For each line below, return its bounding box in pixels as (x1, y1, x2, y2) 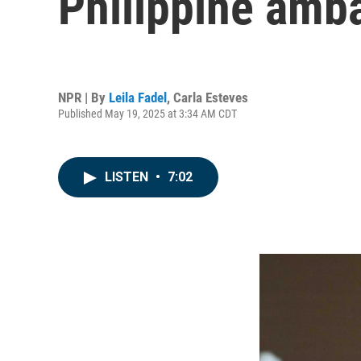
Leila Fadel (109, 89, 167, 106)
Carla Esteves (173, 89, 248, 106)
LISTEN (105, 169, 151, 185)
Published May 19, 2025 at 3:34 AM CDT (58, 106, 237, 120)
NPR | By (58, 89, 109, 106)
